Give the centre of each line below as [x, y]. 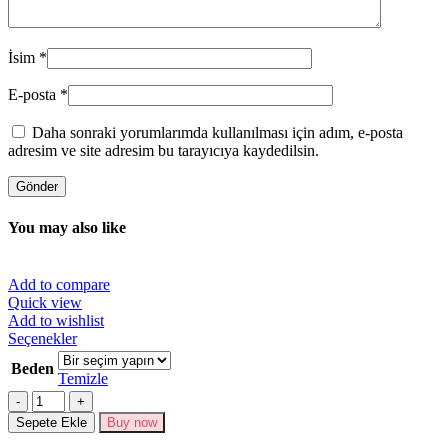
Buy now [132, 422]
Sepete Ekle [51, 422]
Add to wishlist [56, 320]
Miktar [52, 398]
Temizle [83, 378]
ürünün [98, 355]
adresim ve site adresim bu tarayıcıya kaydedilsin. [163, 151]
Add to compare [59, 284]
